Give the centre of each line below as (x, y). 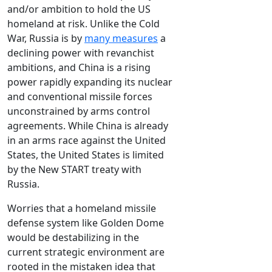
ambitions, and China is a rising (79, 68)
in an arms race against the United (87, 141)
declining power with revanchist (81, 53)
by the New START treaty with (74, 170)
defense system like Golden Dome (86, 223)
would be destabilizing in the (73, 238)
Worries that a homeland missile (82, 209)
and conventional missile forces (80, 97)
